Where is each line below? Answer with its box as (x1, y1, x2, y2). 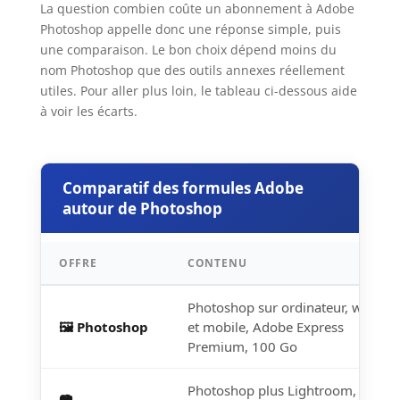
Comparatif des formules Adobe (62, 178, 304, 199)
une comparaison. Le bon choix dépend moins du (39, 41, 337, 59)
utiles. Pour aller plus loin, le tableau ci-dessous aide (39, 82, 357, 100)
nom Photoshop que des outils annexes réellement (39, 62, 345, 79)
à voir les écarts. (39, 103, 137, 121)
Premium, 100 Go (187, 337, 297, 356)
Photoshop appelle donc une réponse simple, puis (39, 21, 341, 38)
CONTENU (187, 255, 247, 271)
